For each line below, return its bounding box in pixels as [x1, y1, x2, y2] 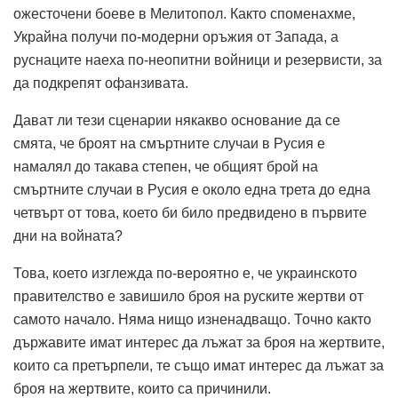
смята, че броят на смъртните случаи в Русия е [13, 135, 325, 151]
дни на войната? [13, 227, 123, 243]
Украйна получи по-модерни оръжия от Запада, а [13, 28, 338, 44]
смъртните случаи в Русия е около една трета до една [13, 181, 370, 197]
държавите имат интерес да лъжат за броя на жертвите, [13, 334, 385, 350]
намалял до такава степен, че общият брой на [13, 158, 318, 174]
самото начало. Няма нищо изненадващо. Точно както [13, 311, 371, 327]
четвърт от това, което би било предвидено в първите [13, 204, 367, 220]
